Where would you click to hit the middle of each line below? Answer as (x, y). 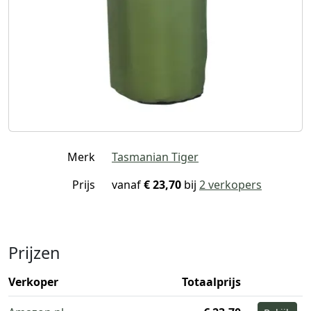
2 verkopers (230, 184)
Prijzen (34, 252)
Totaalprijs (211, 281)
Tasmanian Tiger (155, 157)
